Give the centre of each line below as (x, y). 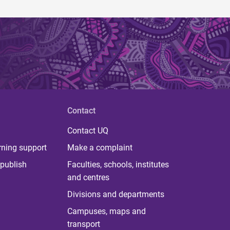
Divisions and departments (116, 195)
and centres (88, 178)
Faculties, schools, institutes (118, 165)
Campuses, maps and (106, 212)
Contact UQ (88, 131)
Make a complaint (100, 148)
